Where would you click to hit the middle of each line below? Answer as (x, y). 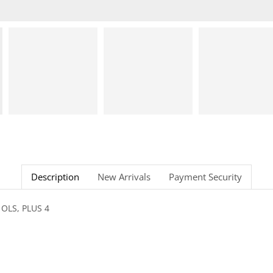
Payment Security (205, 177)
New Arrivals (124, 177)
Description (55, 177)
